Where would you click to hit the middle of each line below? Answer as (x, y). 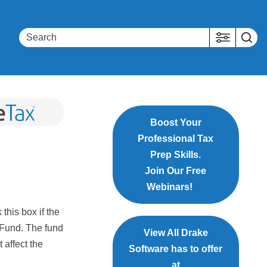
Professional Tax (176, 139)
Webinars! (169, 187)
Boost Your (176, 123)
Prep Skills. (176, 155)
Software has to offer (176, 249)
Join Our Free (176, 171)
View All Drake (176, 233)
